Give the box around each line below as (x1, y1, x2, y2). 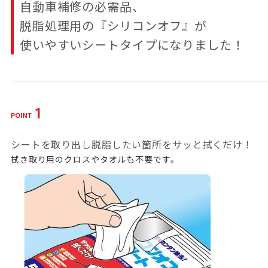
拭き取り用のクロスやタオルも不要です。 (10, 153, 179, 165)
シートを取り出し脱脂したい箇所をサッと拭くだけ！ (10, 136, 254, 151)
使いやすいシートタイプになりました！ (19, 35, 245, 53)
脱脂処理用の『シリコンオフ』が (19, 16, 208, 34)
